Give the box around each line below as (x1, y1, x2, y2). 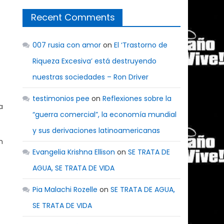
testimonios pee (32, 93, 90, 103)
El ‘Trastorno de (114, 39, 168, 50)
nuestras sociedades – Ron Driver (32, 71, 149, 82)
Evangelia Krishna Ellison (32, 146, 115, 157)
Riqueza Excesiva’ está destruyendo (32, 55, 157, 66)
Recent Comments (31, 10, 115, 23)
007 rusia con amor (32, 39, 101, 50)
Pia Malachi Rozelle (32, 184, 98, 194)
